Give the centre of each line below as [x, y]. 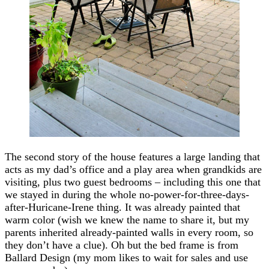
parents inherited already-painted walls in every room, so [129, 232]
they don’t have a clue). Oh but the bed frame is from [122, 245]
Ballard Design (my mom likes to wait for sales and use [126, 257]
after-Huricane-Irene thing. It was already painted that [122, 207]
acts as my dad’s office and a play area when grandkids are [133, 169]
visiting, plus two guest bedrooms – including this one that [133, 182]
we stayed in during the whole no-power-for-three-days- [127, 194]
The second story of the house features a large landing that [132, 156]
